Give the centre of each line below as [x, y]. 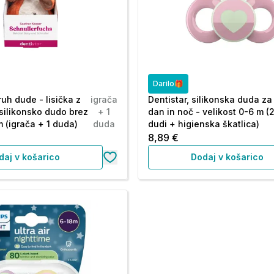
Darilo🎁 [168, 83]
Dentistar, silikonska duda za [210, 99]
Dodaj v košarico [228, 157]
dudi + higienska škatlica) [204, 124]
